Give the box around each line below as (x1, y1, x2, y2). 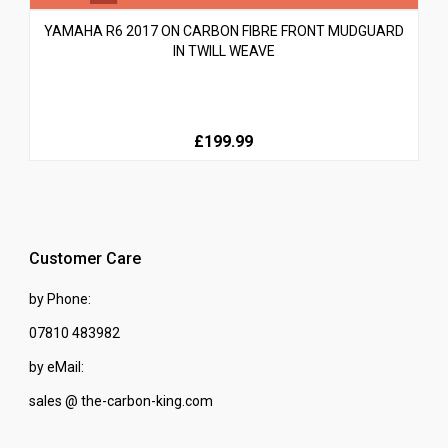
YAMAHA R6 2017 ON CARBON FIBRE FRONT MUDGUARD (43, 22, 404, 39)
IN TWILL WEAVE (172, 42, 275, 59)
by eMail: (28, 358, 84, 375)
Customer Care (28, 248, 141, 268)
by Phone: (28, 290, 91, 307)
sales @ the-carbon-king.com (28, 392, 213, 409)
